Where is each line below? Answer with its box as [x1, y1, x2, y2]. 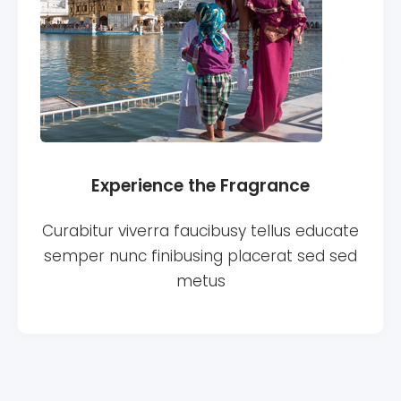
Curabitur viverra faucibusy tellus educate [42, 220, 359, 243]
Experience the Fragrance [91, 174, 310, 199]
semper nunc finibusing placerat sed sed [44, 245, 357, 268]
